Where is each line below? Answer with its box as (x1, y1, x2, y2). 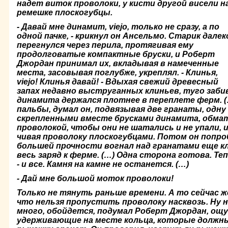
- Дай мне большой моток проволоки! (17, 174, 174, 183)
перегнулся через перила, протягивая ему (17, 41, 193, 49)
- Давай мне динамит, (17, 22, 109, 31)
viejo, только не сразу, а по (109, 22, 219, 31)
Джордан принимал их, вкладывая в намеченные (17, 59, 219, 68)
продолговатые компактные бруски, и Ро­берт (17, 50, 215, 59)
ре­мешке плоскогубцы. (17, 8, 112, 17)
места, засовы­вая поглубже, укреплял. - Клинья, (17, 68, 218, 77)
